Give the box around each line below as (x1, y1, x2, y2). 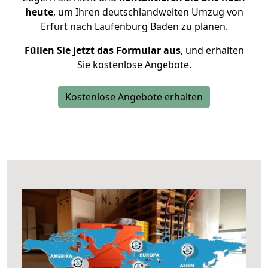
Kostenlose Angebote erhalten (65, 90, 203, 103)
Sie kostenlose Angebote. (77, 58, 191, 71)
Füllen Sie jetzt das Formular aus (24, 44, 181, 57)
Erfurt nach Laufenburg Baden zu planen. (40, 20, 228, 33)
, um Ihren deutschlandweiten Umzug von (53, 5, 243, 19)
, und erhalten (180, 44, 244, 57)
